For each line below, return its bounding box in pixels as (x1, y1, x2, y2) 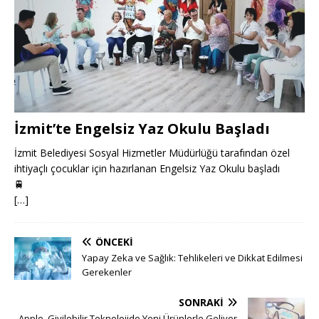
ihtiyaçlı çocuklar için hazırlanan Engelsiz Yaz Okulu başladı (14, 162, 280, 176)
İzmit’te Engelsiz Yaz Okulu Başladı (14, 119, 270, 139)
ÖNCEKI (95, 235, 133, 249)
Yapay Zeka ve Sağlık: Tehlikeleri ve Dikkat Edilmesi (82, 251, 303, 265)
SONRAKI (179, 296, 224, 310)
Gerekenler (82, 266, 132, 279)
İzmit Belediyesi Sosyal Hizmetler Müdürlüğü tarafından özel (14, 146, 290, 160)
